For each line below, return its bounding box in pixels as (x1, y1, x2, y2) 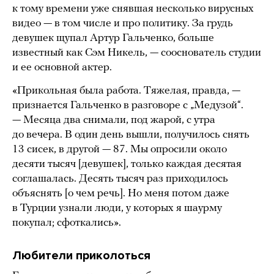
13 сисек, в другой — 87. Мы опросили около (12, 143, 227, 155)
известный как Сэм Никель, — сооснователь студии (12, 46, 261, 59)
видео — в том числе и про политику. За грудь (12, 17, 233, 29)
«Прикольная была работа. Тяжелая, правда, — (12, 84, 240, 97)
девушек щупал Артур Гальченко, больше (12, 32, 214, 44)
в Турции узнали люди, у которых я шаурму (12, 202, 222, 214)
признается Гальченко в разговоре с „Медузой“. (12, 99, 243, 111)
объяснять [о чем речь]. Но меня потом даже (12, 187, 229, 199)
